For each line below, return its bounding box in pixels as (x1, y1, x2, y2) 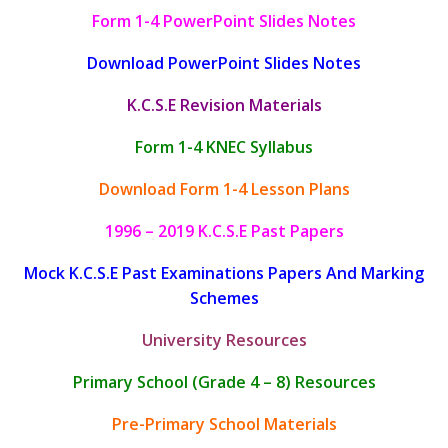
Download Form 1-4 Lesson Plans (98, 177, 350, 200)
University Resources (141, 328, 307, 351)
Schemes (189, 286, 259, 309)
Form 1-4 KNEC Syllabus (135, 135, 313, 158)
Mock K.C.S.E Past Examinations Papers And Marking (24, 261, 424, 284)
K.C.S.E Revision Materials (126, 93, 322, 116)
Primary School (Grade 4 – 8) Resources (72, 370, 376, 393)
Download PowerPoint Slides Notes (87, 51, 361, 74)
